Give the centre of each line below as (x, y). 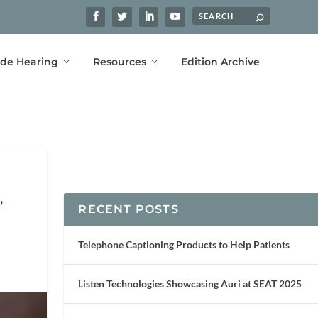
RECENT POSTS (128, 209)
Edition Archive (220, 61)
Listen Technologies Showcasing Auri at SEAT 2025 (190, 283)
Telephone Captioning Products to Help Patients (184, 244)
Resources (119, 61)
